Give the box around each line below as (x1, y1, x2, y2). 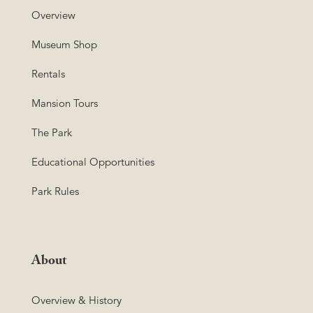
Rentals (31, 66, 65, 80)
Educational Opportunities (31, 154, 154, 168)
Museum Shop (31, 37, 97, 51)
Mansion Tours (31, 96, 98, 110)
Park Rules (31, 184, 79, 198)
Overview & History (31, 293, 122, 307)
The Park (31, 125, 72, 139)
